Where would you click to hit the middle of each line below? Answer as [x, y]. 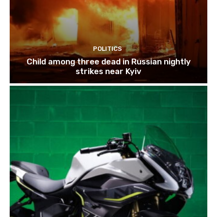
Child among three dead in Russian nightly [108, 62]
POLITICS [107, 49]
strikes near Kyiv [108, 71]
